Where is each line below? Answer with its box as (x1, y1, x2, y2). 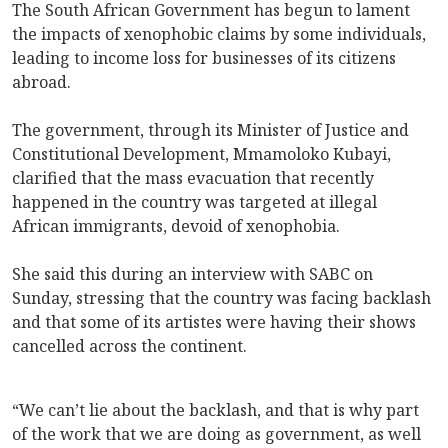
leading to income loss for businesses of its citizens (12, 46, 396, 69)
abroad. (12, 70, 71, 93)
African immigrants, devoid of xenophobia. (12, 214, 340, 237)
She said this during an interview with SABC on (12, 262, 373, 285)
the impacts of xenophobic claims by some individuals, (12, 22, 426, 45)
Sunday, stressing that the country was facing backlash (12, 286, 431, 309)
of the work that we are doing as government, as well (12, 422, 421, 445)
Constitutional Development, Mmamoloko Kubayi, (12, 142, 391, 165)
